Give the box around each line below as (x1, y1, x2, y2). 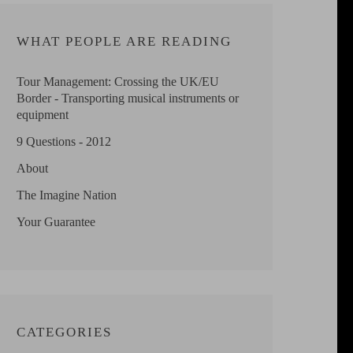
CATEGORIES (17, 324, 112, 340)
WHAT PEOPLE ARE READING (17, 33, 232, 49)
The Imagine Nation (17, 188, 117, 202)
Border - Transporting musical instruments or (17, 91, 239, 105)
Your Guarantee (17, 214, 95, 229)
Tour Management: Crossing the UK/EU (17, 74, 219, 88)
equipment (17, 107, 69, 121)
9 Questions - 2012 (17, 134, 111, 148)
